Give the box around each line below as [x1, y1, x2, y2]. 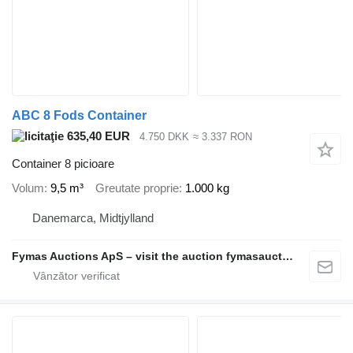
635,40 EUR [64, 129, 130, 143]
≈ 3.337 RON [192, 131, 252, 143]
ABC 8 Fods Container [12, 109, 147, 123]
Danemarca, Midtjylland [32, 210, 154, 225]
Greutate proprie [95, 181, 179, 195]
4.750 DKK [139, 131, 189, 143]
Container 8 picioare [12, 156, 114, 170]
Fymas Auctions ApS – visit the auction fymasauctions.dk [282, 249, 293, 262]
